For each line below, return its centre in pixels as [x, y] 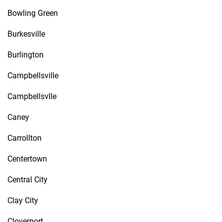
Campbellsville [33, 76]
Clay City [23, 200]
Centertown [27, 159]
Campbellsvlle [32, 96]
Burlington [26, 55]
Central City [28, 180]
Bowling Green [33, 13]
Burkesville [26, 34]
